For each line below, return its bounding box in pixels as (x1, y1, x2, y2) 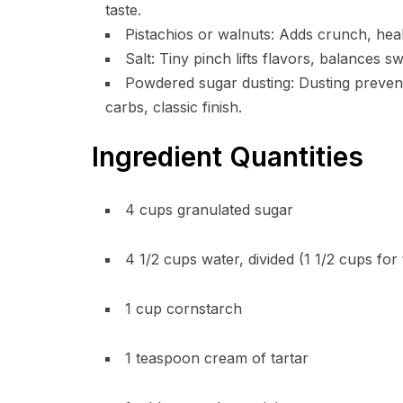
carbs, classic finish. (105, 98, 242, 116)
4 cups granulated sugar (125, 201, 293, 219)
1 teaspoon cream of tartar (125, 349, 309, 367)
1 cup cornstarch (125, 300, 242, 318)
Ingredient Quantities (92, 140, 363, 173)
